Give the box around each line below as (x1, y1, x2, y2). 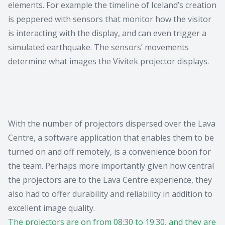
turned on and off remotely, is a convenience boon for (8, 146, 211, 158)
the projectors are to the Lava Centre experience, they (8, 174, 212, 186)
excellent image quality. (8, 202, 95, 214)
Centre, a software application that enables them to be (8, 132, 214, 144)
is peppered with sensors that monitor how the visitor (8, 14, 211, 25)
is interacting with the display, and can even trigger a (8, 28, 206, 39)
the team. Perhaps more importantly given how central (8, 160, 214, 172)
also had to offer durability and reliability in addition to (8, 188, 212, 200)
